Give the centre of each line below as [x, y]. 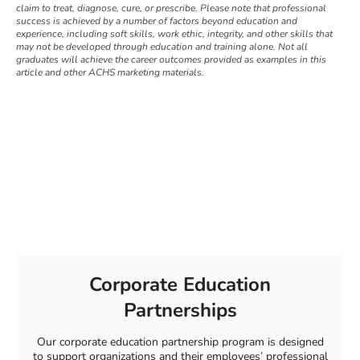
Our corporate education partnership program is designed [180, 342]
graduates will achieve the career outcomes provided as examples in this [171, 59]
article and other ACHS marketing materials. [111, 72]
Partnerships [180, 310]
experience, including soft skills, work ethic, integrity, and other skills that [174, 33]
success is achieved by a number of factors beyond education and [157, 20]
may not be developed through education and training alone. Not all [162, 46]
